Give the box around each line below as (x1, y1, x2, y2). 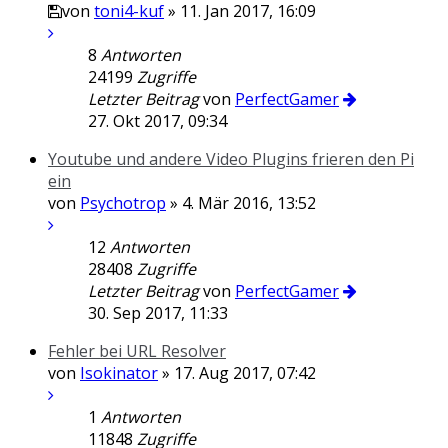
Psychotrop (80, 192, 166, 214)
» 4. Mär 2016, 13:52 (166, 192, 316, 214)
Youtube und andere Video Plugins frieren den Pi (48, 148, 414, 170)
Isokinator (80, 362, 158, 384)
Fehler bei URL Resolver (48, 340, 226, 362)
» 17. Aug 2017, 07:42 (158, 362, 316, 384)
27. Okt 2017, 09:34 (88, 110, 227, 132)
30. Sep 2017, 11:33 (88, 302, 228, 324)
